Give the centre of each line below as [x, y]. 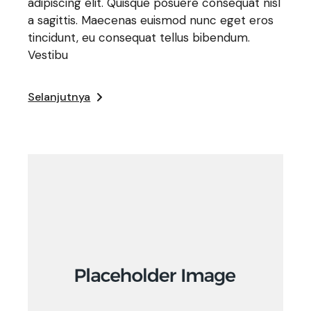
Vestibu [48, 55]
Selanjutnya [59, 97]
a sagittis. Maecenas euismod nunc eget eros [151, 20]
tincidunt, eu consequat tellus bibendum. [139, 38]
